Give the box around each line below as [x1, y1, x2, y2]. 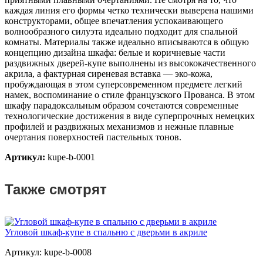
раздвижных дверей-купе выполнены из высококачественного [5, 58, 256, 69]
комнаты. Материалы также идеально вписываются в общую [5, 37, 249, 48]
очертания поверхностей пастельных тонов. [5, 132, 181, 143]
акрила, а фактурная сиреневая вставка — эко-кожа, [5, 69, 213, 79]
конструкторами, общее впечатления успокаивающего [5, 16, 223, 26]
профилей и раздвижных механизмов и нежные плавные [5, 122, 234, 132]
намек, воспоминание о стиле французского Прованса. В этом [5, 90, 255, 100]
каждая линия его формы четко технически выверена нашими [5, 5, 254, 16]
